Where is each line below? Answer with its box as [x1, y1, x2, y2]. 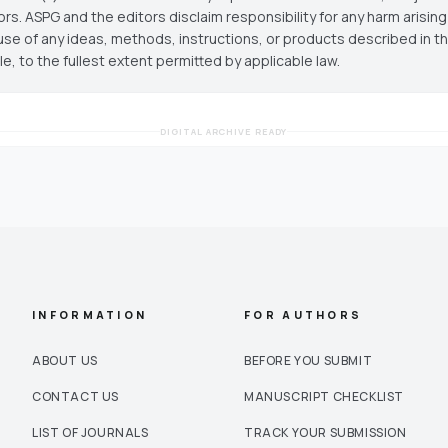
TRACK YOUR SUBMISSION [244, 423, 407, 441]
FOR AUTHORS [244, 306, 363, 322]
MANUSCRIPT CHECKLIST [244, 387, 404, 405]
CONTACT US [32, 387, 119, 405]
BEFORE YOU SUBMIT [244, 351, 373, 369]
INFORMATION [32, 306, 148, 322]
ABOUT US [32, 351, 98, 369]
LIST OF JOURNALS [32, 423, 149, 441]
